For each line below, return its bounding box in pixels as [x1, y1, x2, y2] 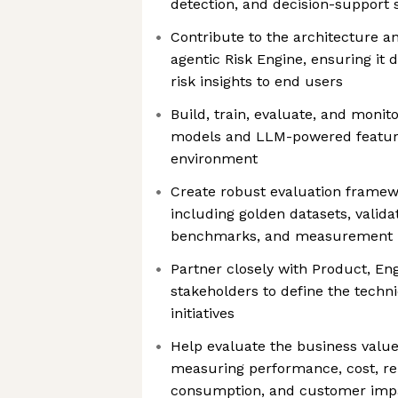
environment [171, 150, 258, 167]
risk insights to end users [171, 73, 343, 90]
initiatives [171, 305, 235, 322]
